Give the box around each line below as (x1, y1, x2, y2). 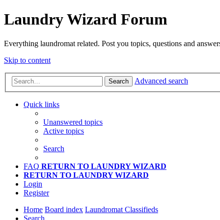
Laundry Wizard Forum (4, 10, 167, 28)
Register (24, 189, 49, 197)
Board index (45, 205, 83, 214)
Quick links (24, 100, 59, 109)
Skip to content (4, 55, 51, 64)
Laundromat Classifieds (85, 205, 158, 214)
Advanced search (135, 77, 188, 85)
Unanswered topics (43, 118, 103, 127)
